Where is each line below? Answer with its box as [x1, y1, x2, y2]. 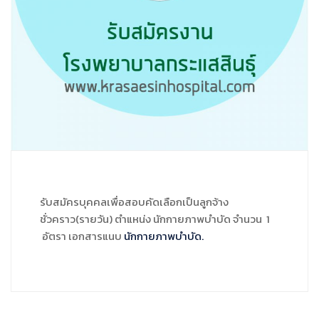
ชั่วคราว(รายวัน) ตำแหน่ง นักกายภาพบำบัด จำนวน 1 [40, 211, 270, 227]
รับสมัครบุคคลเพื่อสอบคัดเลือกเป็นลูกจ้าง [40, 194, 229, 210]
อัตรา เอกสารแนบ [40, 228, 124, 244]
